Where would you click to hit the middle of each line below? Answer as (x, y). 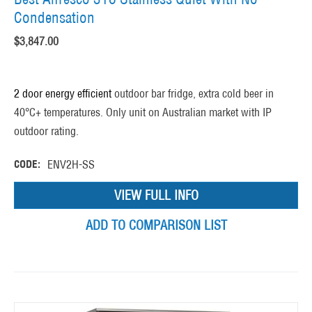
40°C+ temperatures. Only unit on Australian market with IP (143, 112)
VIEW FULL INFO (156, 196)
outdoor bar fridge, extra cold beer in (194, 94)
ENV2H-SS (71, 165)
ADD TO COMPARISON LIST (156, 226)
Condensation (54, 18)
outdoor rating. (46, 131)
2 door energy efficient (63, 94)
